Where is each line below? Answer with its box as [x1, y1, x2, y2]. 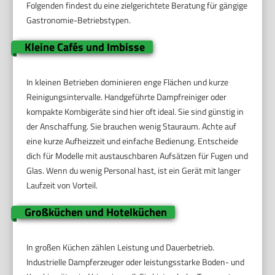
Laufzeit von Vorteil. [26, 178, 98, 192]
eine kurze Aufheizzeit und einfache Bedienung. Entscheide [26, 134, 239, 147]
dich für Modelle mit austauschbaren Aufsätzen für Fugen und [26, 149, 249, 162]
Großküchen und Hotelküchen [24, 203, 167, 220]
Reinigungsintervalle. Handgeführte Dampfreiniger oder [26, 90, 227, 103]
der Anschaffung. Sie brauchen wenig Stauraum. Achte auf [26, 119, 237, 133]
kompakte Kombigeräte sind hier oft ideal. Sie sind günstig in [26, 104, 244, 118]
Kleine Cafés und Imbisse [24, 38, 145, 55]
